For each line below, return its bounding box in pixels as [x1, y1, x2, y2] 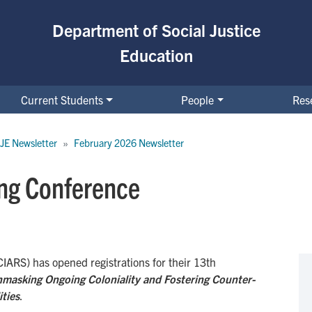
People [181, 92, 214, 107]
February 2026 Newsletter [74, 136, 184, 149]
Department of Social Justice [52, 19, 260, 41]
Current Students [21, 92, 104, 107]
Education [119, 45, 193, 66]
